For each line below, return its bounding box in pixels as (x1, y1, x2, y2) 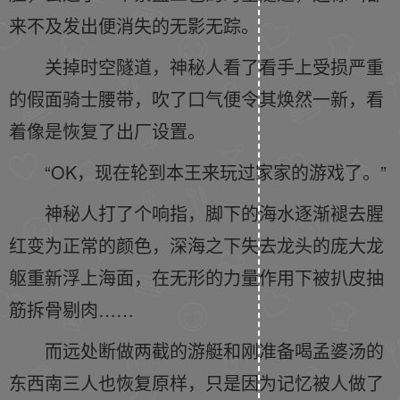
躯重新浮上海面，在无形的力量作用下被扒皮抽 (9, 264, 384, 290)
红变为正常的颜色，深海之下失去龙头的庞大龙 (9, 232, 384, 258)
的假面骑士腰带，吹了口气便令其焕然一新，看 (9, 86, 384, 112)
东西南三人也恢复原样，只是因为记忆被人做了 (9, 370, 384, 396)
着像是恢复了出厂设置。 (9, 118, 205, 144)
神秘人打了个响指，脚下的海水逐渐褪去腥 (45, 200, 384, 226)
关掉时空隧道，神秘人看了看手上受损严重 (45, 54, 384, 79)
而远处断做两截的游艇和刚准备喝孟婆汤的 (45, 337, 384, 363)
